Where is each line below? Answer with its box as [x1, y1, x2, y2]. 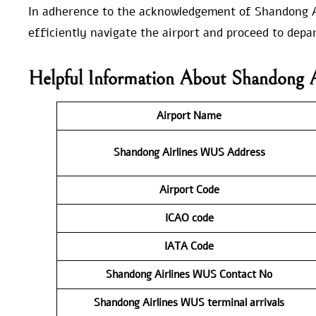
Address [226, 145, 265, 159]
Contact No [219, 267, 272, 281]
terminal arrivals [207, 295, 284, 310]
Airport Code [159, 182, 219, 197]
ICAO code [164, 210, 214, 225]
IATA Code [164, 238, 214, 253]
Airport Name [157, 108, 221, 123]
